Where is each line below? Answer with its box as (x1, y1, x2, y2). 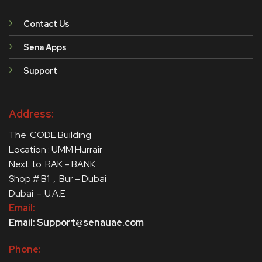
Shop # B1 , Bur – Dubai (8, 173, 110, 185)
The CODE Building (8, 129, 93, 142)
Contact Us (23, 18, 70, 29)
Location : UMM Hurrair (8, 143, 104, 156)
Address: (8, 107, 54, 121)
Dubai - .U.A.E (8, 187, 65, 200)
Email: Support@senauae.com (8, 216, 144, 229)
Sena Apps (23, 41, 67, 53)
